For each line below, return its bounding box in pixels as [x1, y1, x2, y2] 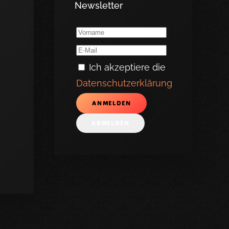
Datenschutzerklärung [76, 78, 172, 88]
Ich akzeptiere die [86, 62, 166, 73]
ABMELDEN [91, 120, 130, 127]
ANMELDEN [92, 100, 131, 107]
